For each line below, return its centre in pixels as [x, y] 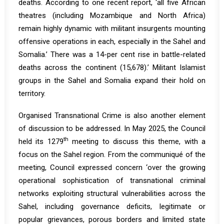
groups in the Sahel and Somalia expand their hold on [112, 80]
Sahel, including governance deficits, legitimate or [112, 206]
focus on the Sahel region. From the [79, 154]
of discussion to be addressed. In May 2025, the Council [112, 128]
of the [194, 154]
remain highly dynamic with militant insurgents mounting [112, 28]
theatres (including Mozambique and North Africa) [112, 15]
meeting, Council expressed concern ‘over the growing [112, 167]
